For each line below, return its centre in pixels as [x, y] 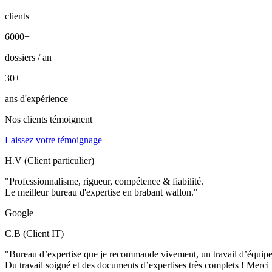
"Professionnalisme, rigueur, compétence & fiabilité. [104, 181]
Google [19, 213]
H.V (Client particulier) [49, 161]
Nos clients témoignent [49, 119]
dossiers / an [28, 57]
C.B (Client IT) [34, 233]
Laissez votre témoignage [53, 140]
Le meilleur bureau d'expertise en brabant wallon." [101, 192]
